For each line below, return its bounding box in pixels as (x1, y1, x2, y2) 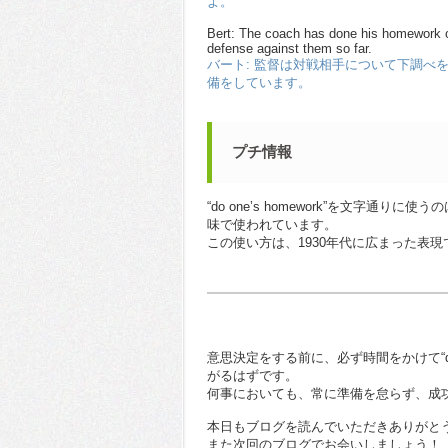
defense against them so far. (207, 40, 372, 56)
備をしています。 (207, 74, 311, 90)
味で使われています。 (207, 217, 337, 233)
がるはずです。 (207, 368, 298, 384)
